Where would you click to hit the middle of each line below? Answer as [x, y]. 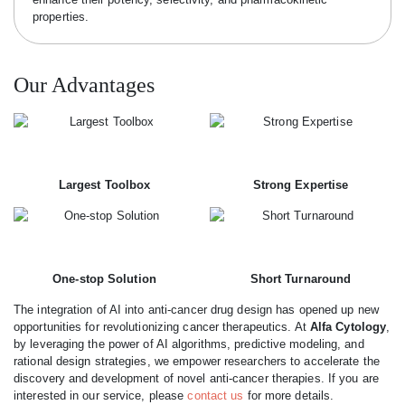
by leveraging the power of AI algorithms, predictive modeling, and [189, 344]
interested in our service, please [101, 396]
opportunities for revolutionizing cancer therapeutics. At [162, 327]
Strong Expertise [301, 185]
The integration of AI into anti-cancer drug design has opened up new [196, 310]
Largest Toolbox [104, 185]
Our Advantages [84, 85]
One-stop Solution [104, 279]
